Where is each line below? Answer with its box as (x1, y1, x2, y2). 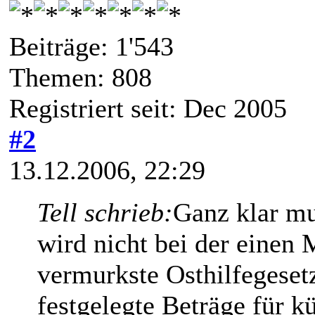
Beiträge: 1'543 (9, 31, 174, 61)
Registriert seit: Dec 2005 (9, 93, 287, 123)
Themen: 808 (9, 62, 152, 92)
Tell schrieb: (37, 197, 173, 227)
